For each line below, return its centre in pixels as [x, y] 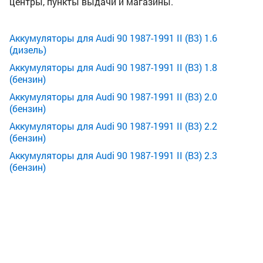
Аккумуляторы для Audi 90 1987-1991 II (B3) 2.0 [113, 96]
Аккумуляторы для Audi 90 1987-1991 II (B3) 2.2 [113, 126]
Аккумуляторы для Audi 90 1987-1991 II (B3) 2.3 [113, 155]
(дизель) [28, 49]
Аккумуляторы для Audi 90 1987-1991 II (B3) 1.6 [113, 38]
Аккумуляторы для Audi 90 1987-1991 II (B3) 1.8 [113, 67]
